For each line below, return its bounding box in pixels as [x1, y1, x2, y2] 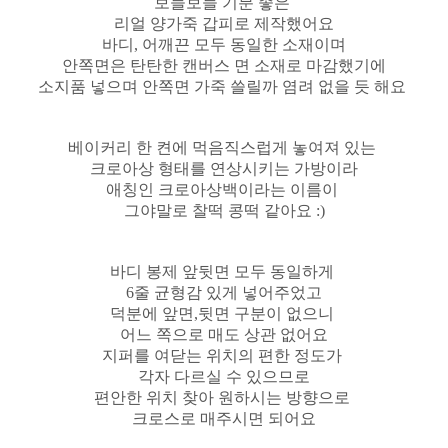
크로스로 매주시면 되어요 [132, 409, 316, 427]
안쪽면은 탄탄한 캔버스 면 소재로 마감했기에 [62, 56, 386, 74]
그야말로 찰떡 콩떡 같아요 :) [123, 201, 325, 219]
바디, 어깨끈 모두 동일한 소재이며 [102, 35, 346, 53]
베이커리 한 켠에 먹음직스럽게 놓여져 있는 [68, 138, 380, 156]
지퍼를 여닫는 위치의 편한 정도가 [102, 346, 346, 364]
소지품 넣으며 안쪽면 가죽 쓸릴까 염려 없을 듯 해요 [38, 77, 406, 95]
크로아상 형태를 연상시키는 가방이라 [90, 159, 358, 177]
